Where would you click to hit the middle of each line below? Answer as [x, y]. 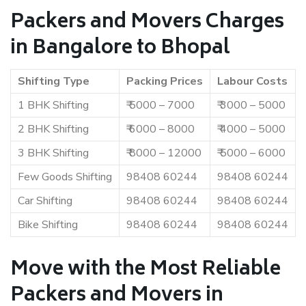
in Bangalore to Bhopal [120, 49]
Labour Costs [252, 81]
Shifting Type [54, 81]
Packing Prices [165, 81]
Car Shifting [45, 201]
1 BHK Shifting [53, 105]
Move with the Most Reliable [145, 270]
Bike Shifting [48, 225]
